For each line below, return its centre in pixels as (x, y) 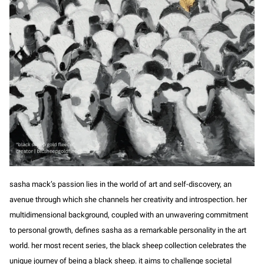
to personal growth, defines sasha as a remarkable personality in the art (128, 230)
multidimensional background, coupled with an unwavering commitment (129, 215)
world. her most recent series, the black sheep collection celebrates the (128, 246)
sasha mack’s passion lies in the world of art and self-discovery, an (121, 184)
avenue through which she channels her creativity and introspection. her (128, 200)
